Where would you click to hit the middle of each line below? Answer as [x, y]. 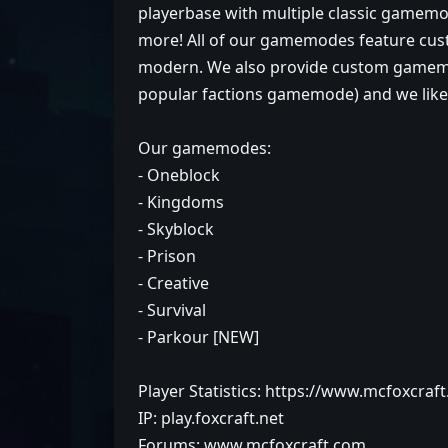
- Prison [167, 256]
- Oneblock [179, 175]
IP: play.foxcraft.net [211, 418]
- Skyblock [176, 229]
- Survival [172, 310]
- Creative [173, 283]
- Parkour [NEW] [198, 337]
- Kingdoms [181, 202]
